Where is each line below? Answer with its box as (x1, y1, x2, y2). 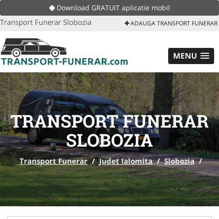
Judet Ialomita (99, 156, 153, 166)
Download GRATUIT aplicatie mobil (54, 3, 170, 12)
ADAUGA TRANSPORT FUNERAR (129, 19, 218, 27)
